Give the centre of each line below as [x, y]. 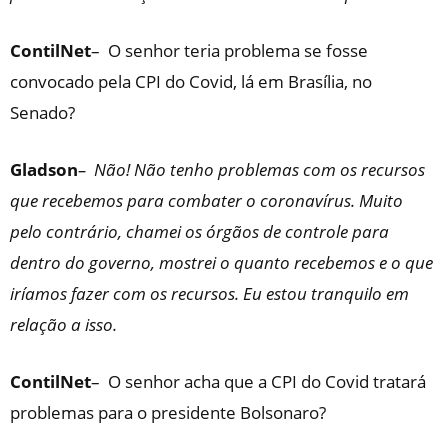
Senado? [42, 112]
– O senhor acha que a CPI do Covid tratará [258, 381]
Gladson [44, 169]
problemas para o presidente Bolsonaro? [168, 412]
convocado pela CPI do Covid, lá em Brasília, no [191, 81]
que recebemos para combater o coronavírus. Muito [206, 200]
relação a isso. [63, 324]
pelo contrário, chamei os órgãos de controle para [199, 231]
